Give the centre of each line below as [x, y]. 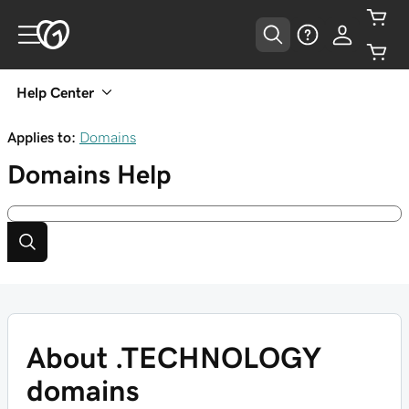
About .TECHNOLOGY [174, 358]
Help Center [55, 92]
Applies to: [42, 137]
